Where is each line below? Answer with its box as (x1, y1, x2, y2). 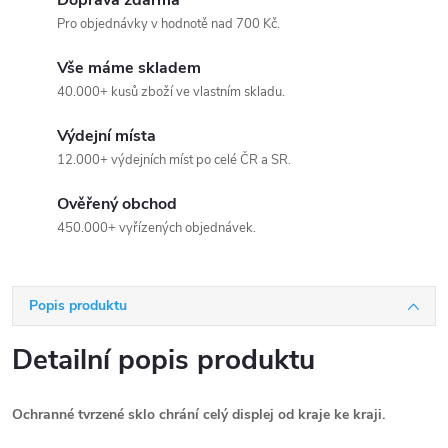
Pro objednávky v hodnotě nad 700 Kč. (57, 15, 280, 33)
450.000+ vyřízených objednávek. (57, 219, 256, 237)
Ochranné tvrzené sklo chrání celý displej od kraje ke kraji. (12, 405, 385, 424)
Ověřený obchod (57, 193, 177, 215)
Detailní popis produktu (12, 341, 315, 379)
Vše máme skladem (57, 57, 201, 79)
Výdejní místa (57, 125, 156, 147)
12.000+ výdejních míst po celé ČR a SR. (57, 151, 291, 169)
